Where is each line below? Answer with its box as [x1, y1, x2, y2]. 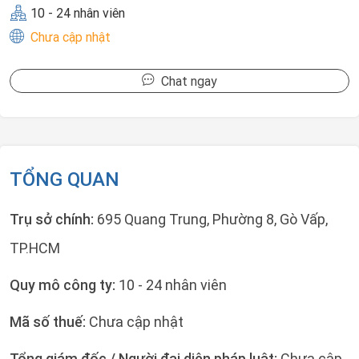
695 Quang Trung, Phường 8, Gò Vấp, [97, 210, 328, 228]
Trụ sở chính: [10, 210, 97, 228]
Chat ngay [155, 73, 217, 89]
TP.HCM [10, 239, 60, 257]
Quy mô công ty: [10, 276, 119, 294]
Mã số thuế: [10, 313, 89, 331]
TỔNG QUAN [10, 167, 119, 191]
